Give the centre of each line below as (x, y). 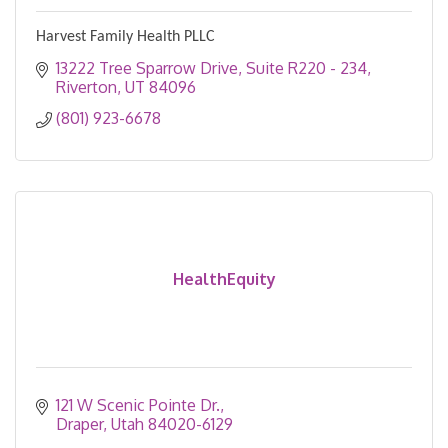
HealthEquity (224, 279)
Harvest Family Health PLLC (125, 37)
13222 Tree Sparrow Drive (147, 68)
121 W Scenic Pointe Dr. (138, 405)
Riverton (86, 87)
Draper (79, 424)
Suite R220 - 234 (306, 68)
